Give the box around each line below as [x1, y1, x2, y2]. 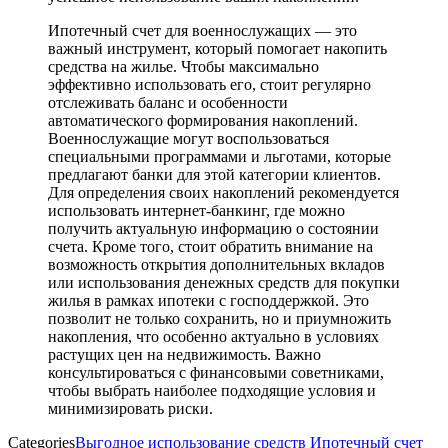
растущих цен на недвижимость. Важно [48, 346, 321, 364]
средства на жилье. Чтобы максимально [48, 58, 319, 76]
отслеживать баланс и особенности [48, 94, 288, 112]
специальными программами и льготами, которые [48, 148, 391, 166]
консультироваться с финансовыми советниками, [48, 364, 384, 382]
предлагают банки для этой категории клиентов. [48, 166, 381, 184]
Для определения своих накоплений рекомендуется [48, 184, 399, 202]
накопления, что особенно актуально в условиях [48, 328, 379, 346]
